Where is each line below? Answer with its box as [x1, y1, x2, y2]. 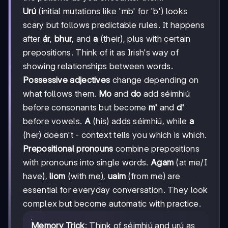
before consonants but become [23, 102, 149, 113]
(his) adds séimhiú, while [90, 116, 189, 127]
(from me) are [126, 171, 181, 182]
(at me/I [174, 157, 207, 168]
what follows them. [23, 89, 99, 99]
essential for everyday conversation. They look [23, 185, 208, 195]
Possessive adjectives [23, 75, 110, 85]
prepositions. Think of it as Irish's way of [23, 47, 179, 58]
